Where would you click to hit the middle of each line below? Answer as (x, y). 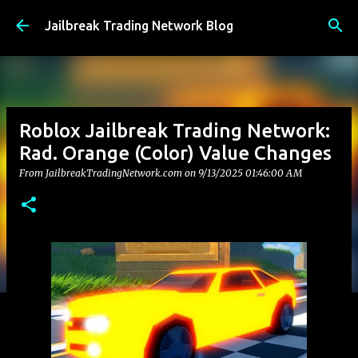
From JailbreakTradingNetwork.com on (109, 173)
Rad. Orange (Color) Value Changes (175, 153)
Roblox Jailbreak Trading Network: (175, 131)
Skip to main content (179, 20)
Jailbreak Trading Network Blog (139, 26)
